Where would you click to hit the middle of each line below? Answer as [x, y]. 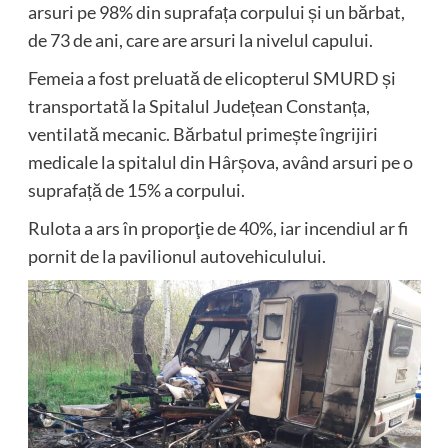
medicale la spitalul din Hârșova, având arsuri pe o [220, 162]
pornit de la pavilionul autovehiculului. [176, 256]
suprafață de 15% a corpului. [136, 190]
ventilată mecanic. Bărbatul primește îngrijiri [202, 134]
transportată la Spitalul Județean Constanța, [198, 106]
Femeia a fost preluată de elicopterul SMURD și [211, 78]
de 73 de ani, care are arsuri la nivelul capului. [200, 40]
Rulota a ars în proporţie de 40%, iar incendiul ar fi [217, 228]
